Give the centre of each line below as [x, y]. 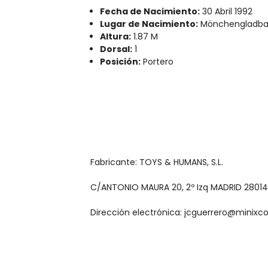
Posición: [121, 62]
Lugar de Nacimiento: [149, 24]
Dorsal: [116, 49]
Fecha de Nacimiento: [150, 12]
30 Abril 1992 [226, 12]
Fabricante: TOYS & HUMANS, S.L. [157, 162]
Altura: [116, 37]
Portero [157, 62]
